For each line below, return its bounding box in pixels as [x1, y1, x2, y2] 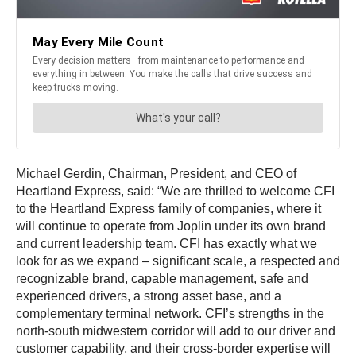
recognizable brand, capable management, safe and [16, 272, 308, 286]
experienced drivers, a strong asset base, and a [16, 289, 281, 304]
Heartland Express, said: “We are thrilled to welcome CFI [16, 184, 335, 199]
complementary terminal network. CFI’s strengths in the [16, 307, 324, 321]
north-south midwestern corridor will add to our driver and [16, 324, 335, 339]
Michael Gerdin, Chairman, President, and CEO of [16, 167, 296, 181]
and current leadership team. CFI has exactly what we [16, 237, 317, 251]
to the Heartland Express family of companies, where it [16, 202, 321, 216]
